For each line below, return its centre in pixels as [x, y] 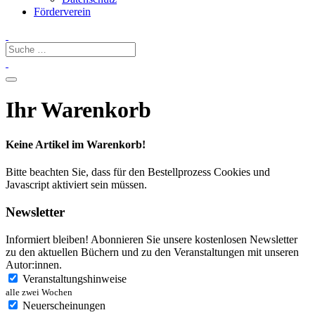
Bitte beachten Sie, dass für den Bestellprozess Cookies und [138, 172]
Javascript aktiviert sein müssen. [76, 185]
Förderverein [62, 12]
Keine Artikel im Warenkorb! [76, 144]
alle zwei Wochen [39, 292]
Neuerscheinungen [64, 305]
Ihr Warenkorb [78, 110]
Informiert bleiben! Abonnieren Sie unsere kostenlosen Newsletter [152, 239]
